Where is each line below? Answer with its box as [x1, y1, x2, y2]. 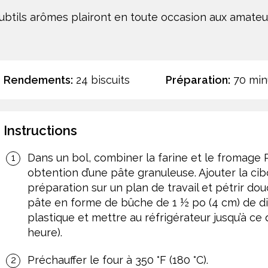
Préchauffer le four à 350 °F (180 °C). [28, 253, 208, 266]
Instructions [4, 122, 77, 138]
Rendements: [4, 73, 73, 86]
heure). [28, 226, 62, 239]
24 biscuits [73, 73, 130, 86]
